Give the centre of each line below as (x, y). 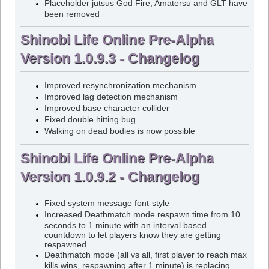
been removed (72, 14)
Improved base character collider (107, 108)
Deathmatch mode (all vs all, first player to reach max (145, 255)
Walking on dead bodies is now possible (119, 131)
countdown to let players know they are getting (132, 235)
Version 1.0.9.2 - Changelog (110, 176)
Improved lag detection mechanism (111, 97)
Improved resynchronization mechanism (120, 85)
